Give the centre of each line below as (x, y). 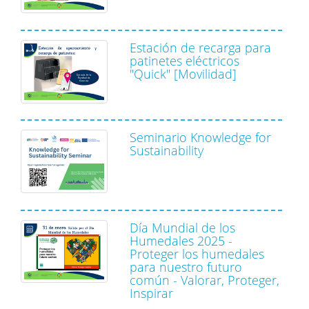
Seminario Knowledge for (200, 138)
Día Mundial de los (182, 227)
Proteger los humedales (197, 253)
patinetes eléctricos (185, 60)
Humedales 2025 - (181, 240)
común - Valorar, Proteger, (205, 280)
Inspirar (151, 293)
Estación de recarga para (200, 47)
